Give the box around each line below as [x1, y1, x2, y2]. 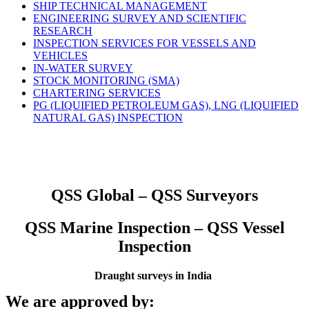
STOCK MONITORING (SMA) [33, 74, 179, 87]
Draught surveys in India [94, 269, 215, 281]
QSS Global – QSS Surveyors [51, 186, 258, 205]
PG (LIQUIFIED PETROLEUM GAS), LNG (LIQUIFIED [33, 99, 299, 112]
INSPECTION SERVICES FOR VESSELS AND [33, 37, 256, 50]
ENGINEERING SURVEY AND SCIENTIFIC [33, 12, 246, 25]
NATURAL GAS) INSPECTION [33, 112, 183, 124]
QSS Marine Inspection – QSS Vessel [24, 218, 285, 237]
